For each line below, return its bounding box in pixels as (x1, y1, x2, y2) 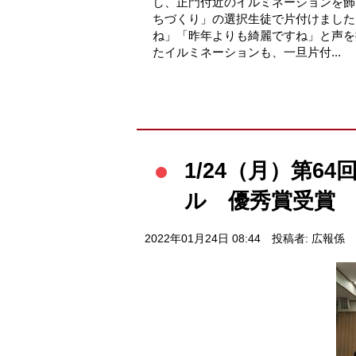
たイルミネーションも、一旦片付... (153, 45, 341, 60)
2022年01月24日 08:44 (145, 233, 261, 246)
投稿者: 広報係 (271, 233, 345, 246)
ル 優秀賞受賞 (184, 188, 335, 214)
